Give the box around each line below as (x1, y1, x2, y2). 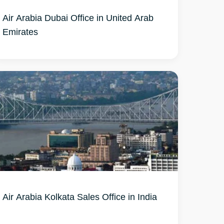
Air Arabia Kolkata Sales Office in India (2, 191, 157, 202)
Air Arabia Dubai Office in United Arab (2, 12, 154, 23)
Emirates (2, 26, 38, 37)
